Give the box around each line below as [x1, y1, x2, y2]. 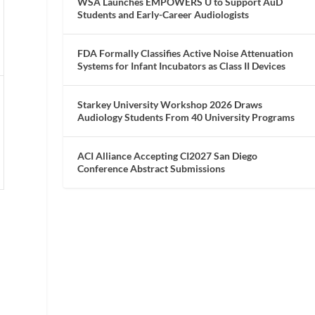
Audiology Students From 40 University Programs [77, 110, 295, 123]
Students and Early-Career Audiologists [77, 8, 250, 20]
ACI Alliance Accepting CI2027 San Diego [77, 149, 258, 162]
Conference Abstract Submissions [77, 162, 226, 174]
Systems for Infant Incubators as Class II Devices [77, 59, 286, 72]
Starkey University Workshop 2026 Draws [77, 98, 263, 110]
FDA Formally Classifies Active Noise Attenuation [77, 46, 294, 59]
